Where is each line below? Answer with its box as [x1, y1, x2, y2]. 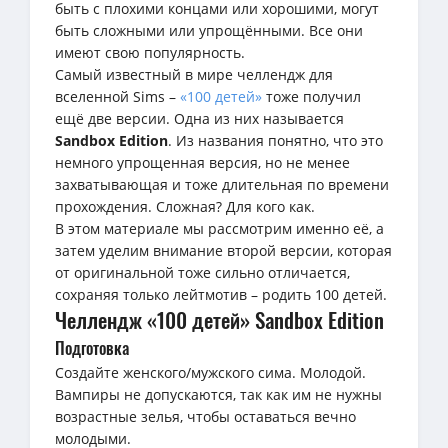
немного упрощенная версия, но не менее [55, 152, 350, 172]
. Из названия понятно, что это [168, 130, 383, 150]
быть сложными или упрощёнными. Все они [55, 20, 363, 40]
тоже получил [262, 86, 361, 106]
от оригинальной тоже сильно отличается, [55, 262, 350, 282]
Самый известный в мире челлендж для [55, 64, 333, 84]
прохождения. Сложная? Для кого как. [55, 196, 315, 216]
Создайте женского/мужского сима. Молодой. [55, 362, 366, 382]
